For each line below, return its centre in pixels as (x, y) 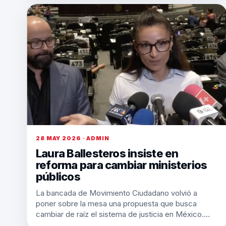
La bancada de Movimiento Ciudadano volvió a (117, 193)
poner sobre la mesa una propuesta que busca (116, 204)
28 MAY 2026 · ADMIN (73, 138)
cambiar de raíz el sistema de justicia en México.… (123, 214)
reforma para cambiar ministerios (122, 165)
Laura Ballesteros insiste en (107, 153)
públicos (58, 177)
